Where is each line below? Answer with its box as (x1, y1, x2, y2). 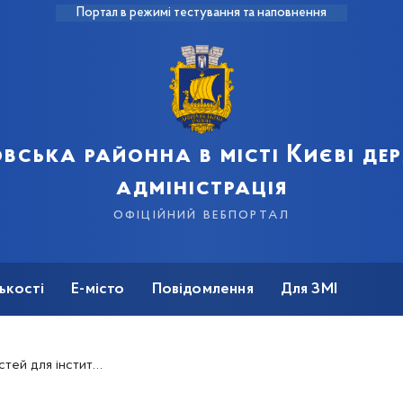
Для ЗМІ (280, 282, 338, 298)
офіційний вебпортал (112, 206, 291, 223)
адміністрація (115, 175, 288, 201)
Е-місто (71, 282, 125, 298)
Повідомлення (151, 282, 254, 298)
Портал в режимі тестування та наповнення (76, 6, 327, 20)
